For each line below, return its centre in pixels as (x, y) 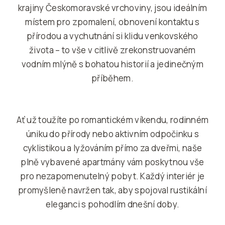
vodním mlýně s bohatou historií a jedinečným (113, 64)
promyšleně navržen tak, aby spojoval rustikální (113, 190)
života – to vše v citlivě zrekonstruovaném (113, 50)
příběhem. (113, 78)
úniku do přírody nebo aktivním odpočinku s (113, 134)
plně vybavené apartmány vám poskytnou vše (113, 162)
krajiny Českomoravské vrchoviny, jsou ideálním (113, 8)
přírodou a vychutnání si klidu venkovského (113, 36)
